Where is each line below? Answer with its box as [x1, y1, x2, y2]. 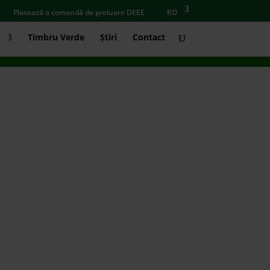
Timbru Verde [27, 31, 84, 43]
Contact [132, 31, 165, 43]
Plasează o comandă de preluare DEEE [13, 7, 145, 17]
